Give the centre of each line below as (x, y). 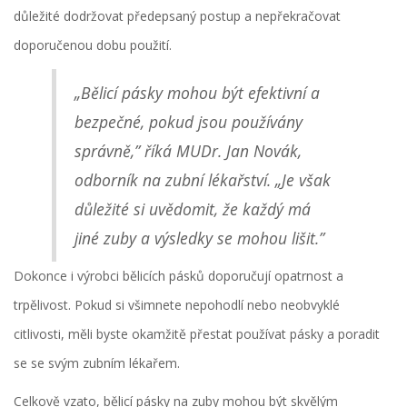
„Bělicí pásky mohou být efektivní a (197, 93)
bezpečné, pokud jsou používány (188, 122)
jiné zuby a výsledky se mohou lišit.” (199, 238)
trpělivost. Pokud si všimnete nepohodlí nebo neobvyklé (177, 305)
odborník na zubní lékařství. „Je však (202, 180)
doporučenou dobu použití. (93, 45)
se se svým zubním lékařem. (97, 363)
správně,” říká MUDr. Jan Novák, (188, 151)
